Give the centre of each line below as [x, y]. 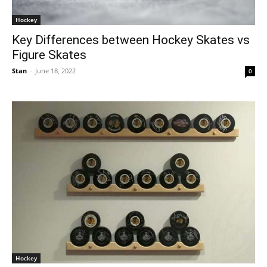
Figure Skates [49, 55]
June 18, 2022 [55, 71]
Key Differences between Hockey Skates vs [131, 40]
